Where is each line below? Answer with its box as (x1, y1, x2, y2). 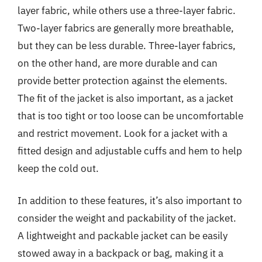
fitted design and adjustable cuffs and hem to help (18, 144, 242, 157)
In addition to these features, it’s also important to (18, 194, 242, 207)
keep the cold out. (18, 161, 99, 175)
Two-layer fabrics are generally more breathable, (18, 21, 234, 35)
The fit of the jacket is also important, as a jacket (18, 91, 233, 105)
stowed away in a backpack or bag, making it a (18, 247, 223, 260)
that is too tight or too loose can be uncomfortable (18, 109, 243, 122)
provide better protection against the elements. (18, 74, 227, 87)
